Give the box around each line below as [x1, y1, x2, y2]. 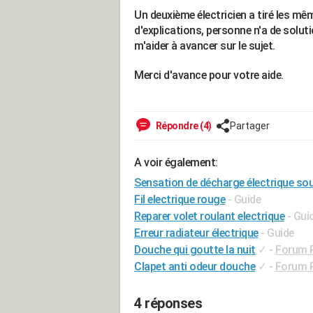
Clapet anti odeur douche [134, 260, 255, 273]
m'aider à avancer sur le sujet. [134, 39, 275, 52]
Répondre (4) [154, 120, 212, 131]
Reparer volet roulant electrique [134, 210, 284, 223]
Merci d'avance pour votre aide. [134, 68, 284, 82]
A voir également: [134, 156, 218, 169]
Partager [229, 120, 270, 131]
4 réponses [134, 295, 202, 312]
